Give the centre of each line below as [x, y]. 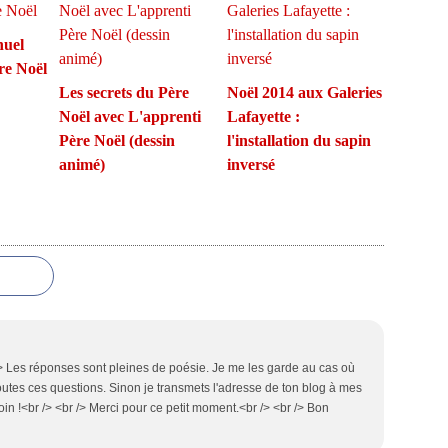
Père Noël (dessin [117, 140]
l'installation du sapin [298, 140]
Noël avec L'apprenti [130, 116]
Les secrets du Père [124, 92]
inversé [250, 164]
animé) [82, 164]
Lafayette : [263, 116]
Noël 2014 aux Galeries [304, 92]
